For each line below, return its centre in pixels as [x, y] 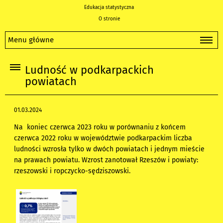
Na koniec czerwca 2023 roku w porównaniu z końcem [100, 127]
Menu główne [31, 40]
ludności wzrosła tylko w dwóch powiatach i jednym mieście [110, 149]
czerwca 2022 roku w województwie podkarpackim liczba [103, 138]
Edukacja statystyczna [109, 7]
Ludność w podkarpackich [89, 70]
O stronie [109, 19]
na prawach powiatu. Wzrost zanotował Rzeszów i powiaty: [106, 160]
